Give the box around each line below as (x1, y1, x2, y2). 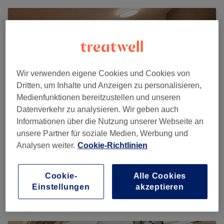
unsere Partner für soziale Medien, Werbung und (16, 128, 188, 137)
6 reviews (60, 171, 86, 179)
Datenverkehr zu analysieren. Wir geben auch (16, 104, 179, 113)
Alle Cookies (133, 171, 186, 180)
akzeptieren (135, 182, 184, 191)
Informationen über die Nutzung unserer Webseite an (16, 116, 204, 125)
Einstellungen (32, 182, 90, 191)
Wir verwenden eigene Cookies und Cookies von (16, 68, 190, 77)
